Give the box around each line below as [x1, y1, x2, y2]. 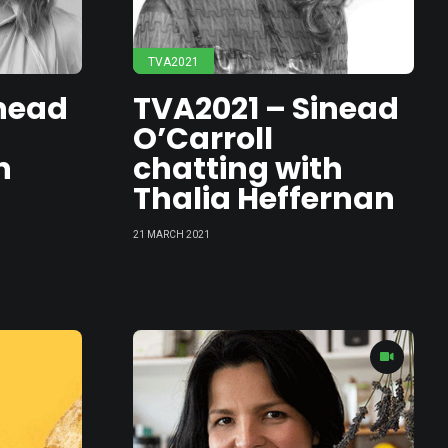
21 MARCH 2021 [133, 229, 211, 240]
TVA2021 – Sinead [133, 88, 400, 130]
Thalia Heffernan [133, 178, 396, 220]
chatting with [133, 148, 344, 190]
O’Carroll [133, 118, 274, 160]
